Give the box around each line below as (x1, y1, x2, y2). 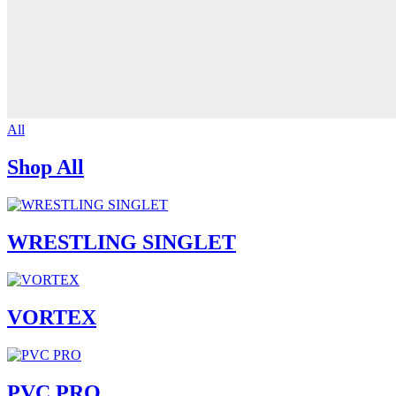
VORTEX (7, 305, 96, 329)
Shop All (7, 156, 84, 179)
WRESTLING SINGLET (7, 231, 236, 255)
